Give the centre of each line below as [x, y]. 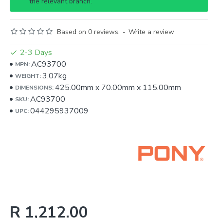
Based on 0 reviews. [88, 32]
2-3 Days [36, 53]
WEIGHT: [28, 76]
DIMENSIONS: [34, 88]
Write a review [151, 32]
